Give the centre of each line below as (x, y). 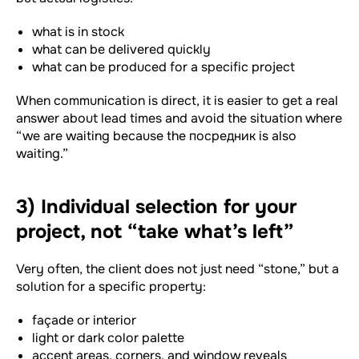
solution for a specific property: (111, 287)
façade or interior (84, 321)
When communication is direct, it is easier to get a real (177, 101)
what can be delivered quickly (121, 50)
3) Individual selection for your (156, 207)
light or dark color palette (108, 338)
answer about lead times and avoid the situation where (179, 119)
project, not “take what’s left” (155, 232)
